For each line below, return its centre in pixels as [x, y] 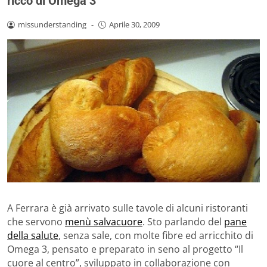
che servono [36, 221]
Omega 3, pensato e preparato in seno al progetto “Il [125, 249]
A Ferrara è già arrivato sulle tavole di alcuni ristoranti [128, 208]
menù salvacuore [104, 221]
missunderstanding [52, 25]
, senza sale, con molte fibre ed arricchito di [156, 235]
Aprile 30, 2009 [134, 25]
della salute [33, 235]
